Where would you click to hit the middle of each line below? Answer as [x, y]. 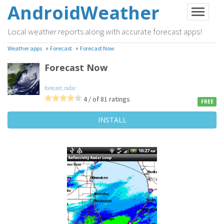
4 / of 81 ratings [106, 99]
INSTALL [112, 120]
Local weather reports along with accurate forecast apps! [105, 31]
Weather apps [25, 48]
